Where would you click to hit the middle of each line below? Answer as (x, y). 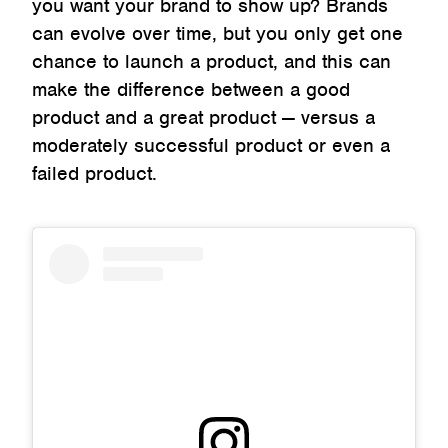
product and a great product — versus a (203, 118)
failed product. (97, 174)
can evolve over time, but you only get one (217, 34)
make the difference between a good (191, 90)
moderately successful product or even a (211, 146)
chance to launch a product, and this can (211, 62)
